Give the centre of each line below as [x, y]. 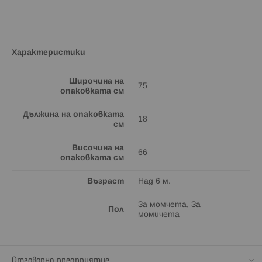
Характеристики [49, 53]
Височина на [98, 148]
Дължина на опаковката [73, 115]
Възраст [106, 181]
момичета [159, 215]
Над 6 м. [154, 181]
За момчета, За [169, 205]
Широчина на [96, 81]
